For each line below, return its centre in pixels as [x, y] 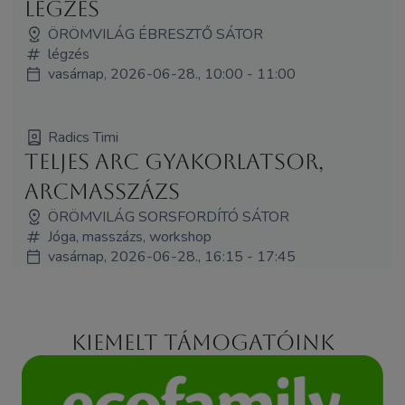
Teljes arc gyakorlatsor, [174, 161]
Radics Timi [83, 137]
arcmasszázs [102, 191]
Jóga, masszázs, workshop [129, 236]
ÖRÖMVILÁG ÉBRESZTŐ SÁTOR [155, 34]
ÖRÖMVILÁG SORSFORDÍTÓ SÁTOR [168, 217]
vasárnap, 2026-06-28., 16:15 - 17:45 [171, 256]
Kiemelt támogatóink [202, 343]
